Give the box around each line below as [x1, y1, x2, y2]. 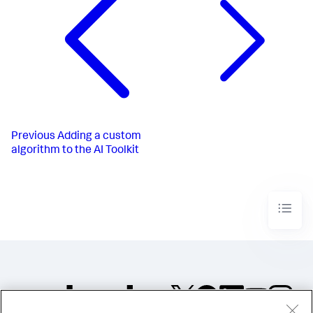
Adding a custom [57, 131, 141, 143]
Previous [11, 131, 55, 143]
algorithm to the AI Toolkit [11, 145, 139, 156]
